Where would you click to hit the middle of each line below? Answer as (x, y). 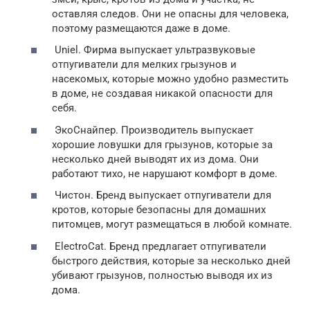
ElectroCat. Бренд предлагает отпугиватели (159, 246)
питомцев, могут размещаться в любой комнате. (172, 224)
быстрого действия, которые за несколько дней (171, 261)
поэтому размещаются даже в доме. (141, 28)
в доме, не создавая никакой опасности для (162, 93)
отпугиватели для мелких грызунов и (144, 64)
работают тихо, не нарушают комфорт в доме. (165, 173)
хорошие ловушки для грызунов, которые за (162, 144)
